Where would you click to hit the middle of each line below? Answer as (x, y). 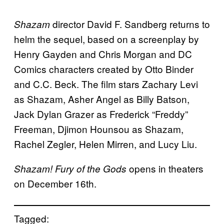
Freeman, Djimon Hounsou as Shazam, (99, 128)
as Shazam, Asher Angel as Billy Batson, (102, 98)
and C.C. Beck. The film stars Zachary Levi (106, 83)
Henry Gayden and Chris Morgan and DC (103, 53)
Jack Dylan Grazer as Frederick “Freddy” (101, 113)
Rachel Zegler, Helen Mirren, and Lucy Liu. (105, 143)
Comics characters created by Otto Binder (104, 68)
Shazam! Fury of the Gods (70, 168)
